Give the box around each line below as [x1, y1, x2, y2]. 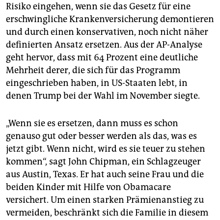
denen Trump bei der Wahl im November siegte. [6, 90, 200, 102]
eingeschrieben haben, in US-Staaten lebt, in [6, 78, 188, 89]
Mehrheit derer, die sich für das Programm [6, 65, 180, 76]
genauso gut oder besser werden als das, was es [6, 131, 197, 142]
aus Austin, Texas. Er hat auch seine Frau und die [6, 169, 204, 180]
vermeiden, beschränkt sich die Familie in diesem [6, 207, 208, 219]
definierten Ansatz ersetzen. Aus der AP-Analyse [6, 39, 202, 51]
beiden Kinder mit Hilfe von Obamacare [6, 182, 171, 193]
